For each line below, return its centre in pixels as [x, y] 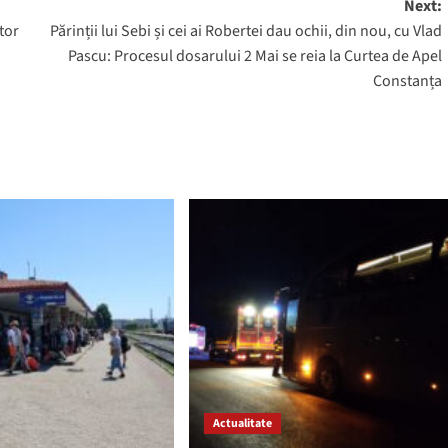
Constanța [407, 80]
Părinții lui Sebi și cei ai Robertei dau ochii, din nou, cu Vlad [245, 30]
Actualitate [242, 423]
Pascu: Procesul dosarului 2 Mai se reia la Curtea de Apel [254, 55]
